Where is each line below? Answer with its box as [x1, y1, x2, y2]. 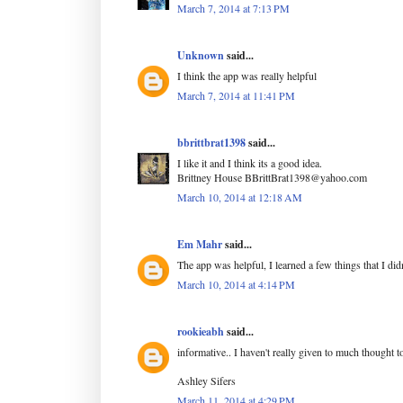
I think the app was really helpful [177, 67, 317, 83]
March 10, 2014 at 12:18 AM [177, 189, 302, 204]
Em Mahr [177, 236, 222, 252]
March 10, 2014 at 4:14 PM [177, 276, 295, 291]
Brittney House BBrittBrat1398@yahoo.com [177, 169, 367, 184]
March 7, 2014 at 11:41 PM [177, 87, 295, 103]
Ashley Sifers [177, 372, 236, 388]
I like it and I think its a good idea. [177, 155, 322, 170]
